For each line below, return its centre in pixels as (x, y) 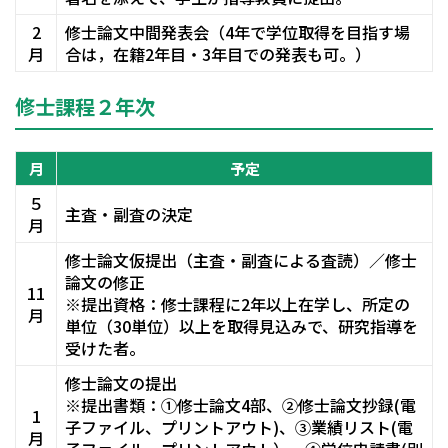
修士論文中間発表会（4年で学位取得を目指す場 (237, 31)
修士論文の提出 (121, 382)
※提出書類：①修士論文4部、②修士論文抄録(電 (240, 404)
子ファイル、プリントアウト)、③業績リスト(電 (239, 426)
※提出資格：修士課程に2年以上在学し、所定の (237, 303)
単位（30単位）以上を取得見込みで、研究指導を (241, 325)
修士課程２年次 (85, 106)
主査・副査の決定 (129, 213)
